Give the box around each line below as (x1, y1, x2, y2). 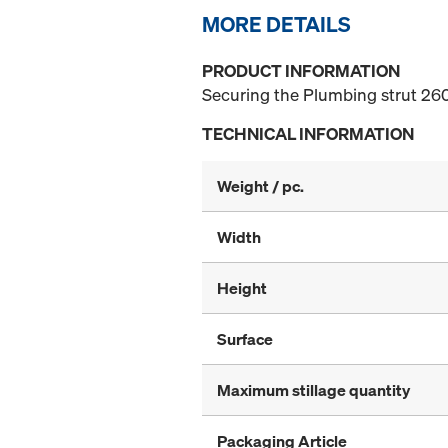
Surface (217, 328, 273, 351)
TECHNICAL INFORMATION (202, 122, 414, 146)
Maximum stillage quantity (217, 379, 410, 402)
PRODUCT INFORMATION (202, 59, 400, 83)
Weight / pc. (217, 175, 304, 198)
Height (217, 277, 267, 300)
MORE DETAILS (202, 10, 351, 39)
